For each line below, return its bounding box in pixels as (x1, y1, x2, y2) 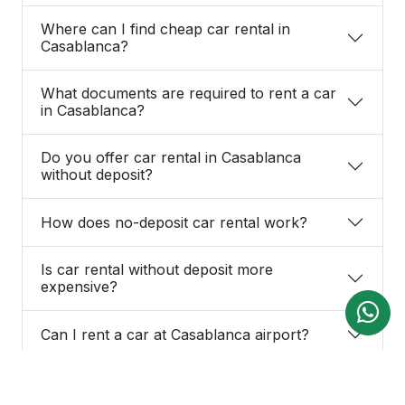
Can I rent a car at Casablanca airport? (41, 325, 309, 344)
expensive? (41, 278, 118, 297)
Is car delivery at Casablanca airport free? (41, 372, 330, 391)
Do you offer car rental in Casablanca (41, 148, 301, 167)
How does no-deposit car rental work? (41, 212, 307, 231)
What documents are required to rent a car (41, 84, 336, 103)
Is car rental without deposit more (41, 260, 273, 279)
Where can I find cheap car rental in (41, 20, 290, 39)
